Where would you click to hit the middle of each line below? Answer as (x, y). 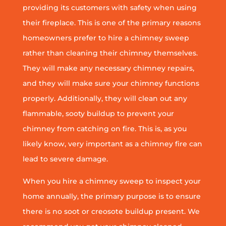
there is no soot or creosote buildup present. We (111, 212)
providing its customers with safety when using (109, 8)
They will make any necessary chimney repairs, (108, 68)
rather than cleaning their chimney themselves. (110, 53)
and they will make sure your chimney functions (111, 83)
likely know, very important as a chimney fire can (112, 144)
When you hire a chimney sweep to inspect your (111, 181)
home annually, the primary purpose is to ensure (111, 196)
